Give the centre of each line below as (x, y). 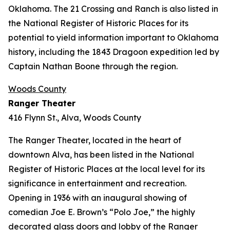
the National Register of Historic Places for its (98, 23)
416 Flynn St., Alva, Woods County (75, 118)
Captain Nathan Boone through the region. (93, 66)
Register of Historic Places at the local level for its (107, 169)
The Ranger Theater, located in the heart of (95, 140)
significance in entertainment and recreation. (97, 183)
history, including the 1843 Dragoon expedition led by (114, 52)
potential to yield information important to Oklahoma (113, 37)
